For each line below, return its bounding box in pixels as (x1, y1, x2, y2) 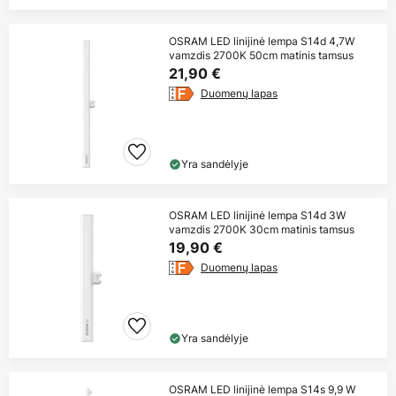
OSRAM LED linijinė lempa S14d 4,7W (169, 34, 354, 49)
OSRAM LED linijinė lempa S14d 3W (169, 208, 346, 224)
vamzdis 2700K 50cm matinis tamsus (169, 48, 354, 64)
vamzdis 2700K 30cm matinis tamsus (169, 222, 354, 238)
